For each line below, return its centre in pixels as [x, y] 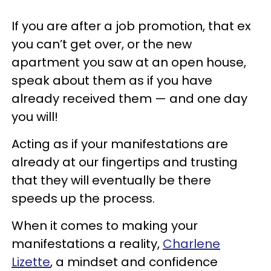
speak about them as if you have [112, 80]
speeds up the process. [83, 198]
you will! [35, 117]
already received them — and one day [129, 99]
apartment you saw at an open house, [129, 62]
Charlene [191, 244]
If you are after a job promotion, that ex [131, 26]
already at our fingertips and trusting [125, 162]
